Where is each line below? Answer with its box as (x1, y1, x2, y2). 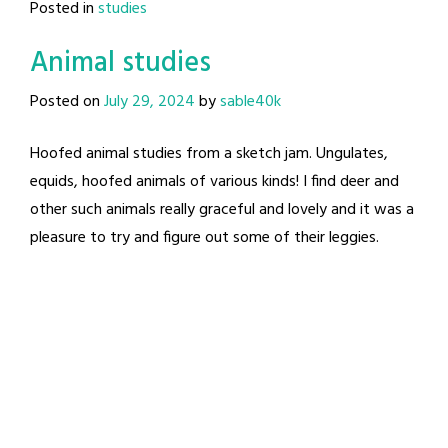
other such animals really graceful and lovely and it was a (30, 196, 414, 223)
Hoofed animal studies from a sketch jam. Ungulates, (30, 140, 388, 167)
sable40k (220, 88, 281, 115)
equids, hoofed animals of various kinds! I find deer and (30, 168, 399, 195)
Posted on (30, 88, 104, 115)
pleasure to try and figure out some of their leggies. (30, 224, 379, 251)
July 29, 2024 (104, 88, 195, 115)
